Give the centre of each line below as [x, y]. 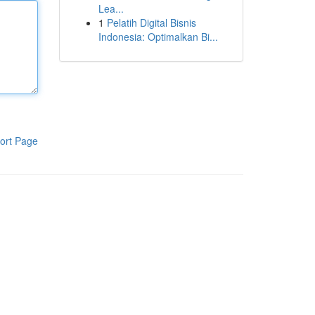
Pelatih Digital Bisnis [151, 22]
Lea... [111, 8]
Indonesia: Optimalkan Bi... [158, 37]
